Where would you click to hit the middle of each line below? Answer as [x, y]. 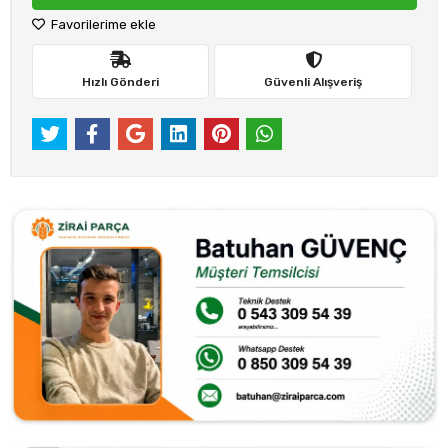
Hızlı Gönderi [120, 82]
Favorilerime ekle [102, 24]
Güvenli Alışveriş [313, 82]
